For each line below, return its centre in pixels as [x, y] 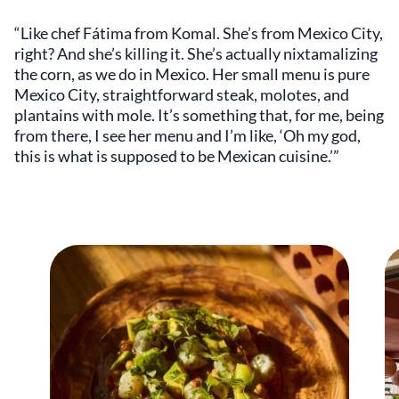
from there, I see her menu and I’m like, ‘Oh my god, [187, 135]
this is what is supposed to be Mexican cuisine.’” [177, 156]
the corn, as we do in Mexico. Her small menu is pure [192, 74]
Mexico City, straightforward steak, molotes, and [182, 94]
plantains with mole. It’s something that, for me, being [199, 115]
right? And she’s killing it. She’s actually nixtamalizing [196, 53]
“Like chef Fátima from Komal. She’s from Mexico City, [199, 33]
